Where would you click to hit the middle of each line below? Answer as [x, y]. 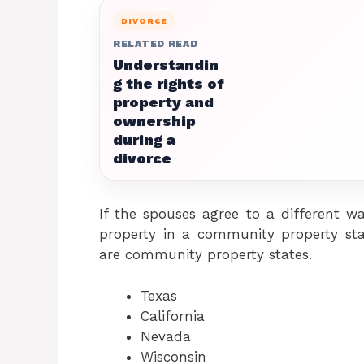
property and [163, 102]
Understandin [166, 65]
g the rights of [169, 83]
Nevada [166, 336]
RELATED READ [156, 44]
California [173, 316]
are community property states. [206, 254]
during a [144, 139]
